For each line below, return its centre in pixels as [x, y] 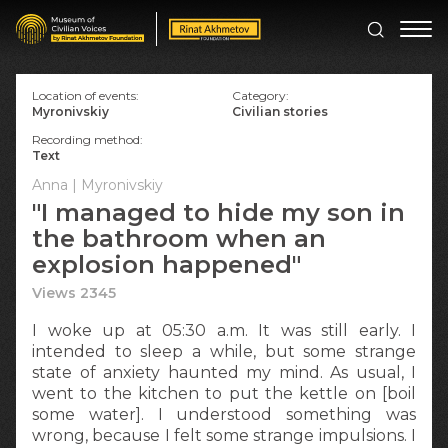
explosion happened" [166, 264]
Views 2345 [74, 293]
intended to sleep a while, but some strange [224, 351]
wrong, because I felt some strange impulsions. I [224, 435]
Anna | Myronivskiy [97, 185]
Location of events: [85, 95]
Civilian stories [280, 111]
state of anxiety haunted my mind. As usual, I [224, 372]
